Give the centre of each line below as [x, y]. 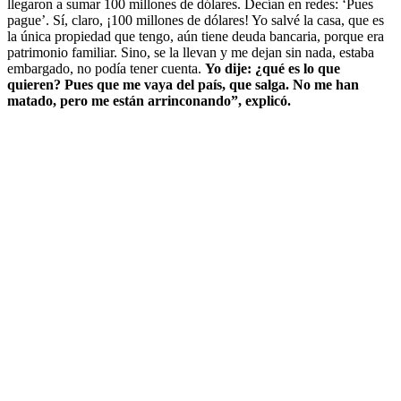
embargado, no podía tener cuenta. [106, 68]
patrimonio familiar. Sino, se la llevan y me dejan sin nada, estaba [191, 52]
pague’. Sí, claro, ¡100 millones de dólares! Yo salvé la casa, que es [196, 20]
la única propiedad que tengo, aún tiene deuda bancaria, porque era [196, 36]
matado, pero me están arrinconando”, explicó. [149, 100]
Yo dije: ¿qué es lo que [273, 68]
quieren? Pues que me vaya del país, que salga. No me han [183, 84]
